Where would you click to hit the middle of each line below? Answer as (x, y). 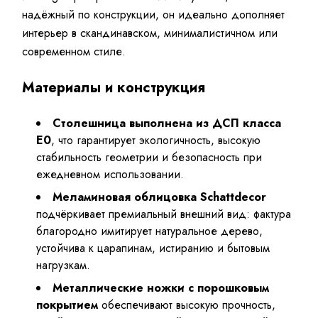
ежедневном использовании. (110, 175)
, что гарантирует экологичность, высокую (156, 141)
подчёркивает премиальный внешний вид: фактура (164, 214)
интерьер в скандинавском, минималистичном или (150, 33)
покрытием (67, 305)
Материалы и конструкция (114, 88)
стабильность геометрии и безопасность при (149, 158)
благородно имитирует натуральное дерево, (150, 231)
